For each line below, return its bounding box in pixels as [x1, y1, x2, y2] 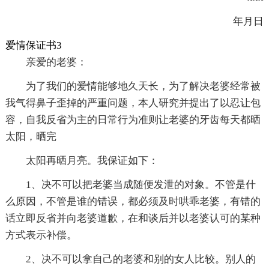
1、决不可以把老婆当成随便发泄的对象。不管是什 [25, 179, 256, 191]
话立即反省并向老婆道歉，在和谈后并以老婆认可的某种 [5, 213, 261, 225]
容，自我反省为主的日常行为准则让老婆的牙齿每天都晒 [5, 114, 261, 126]
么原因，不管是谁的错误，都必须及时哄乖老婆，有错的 [5, 196, 261, 208]
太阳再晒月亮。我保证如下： [25, 155, 159, 167]
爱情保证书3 [5, 40, 62, 52]
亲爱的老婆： [25, 56, 87, 68]
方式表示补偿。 [5, 229, 77, 241]
